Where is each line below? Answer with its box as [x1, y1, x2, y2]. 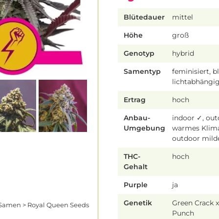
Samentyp [124, 67, 161, 76]
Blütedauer [124, 13, 165, 22]
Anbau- [124, 113, 150, 123]
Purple [124, 180, 148, 190]
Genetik [124, 198, 152, 208]
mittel [172, 13, 194, 22]
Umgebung [124, 124, 165, 133]
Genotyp [124, 49, 154, 58]
